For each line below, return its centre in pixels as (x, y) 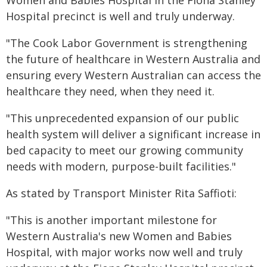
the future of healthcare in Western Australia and (133, 59)
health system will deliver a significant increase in (133, 134)
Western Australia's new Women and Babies (119, 236)
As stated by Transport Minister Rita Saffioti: (121, 193)
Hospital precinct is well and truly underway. (120, 16)
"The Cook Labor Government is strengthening (127, 43)
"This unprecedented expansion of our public (122, 118)
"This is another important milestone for (111, 220)
